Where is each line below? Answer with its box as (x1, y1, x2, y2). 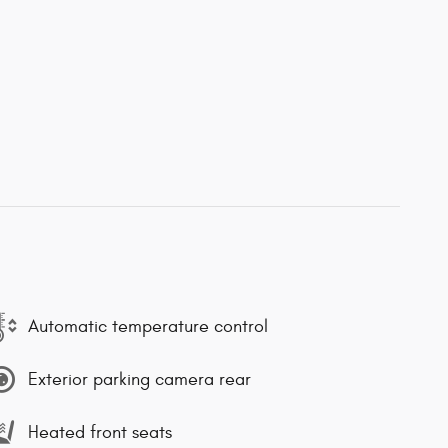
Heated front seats (28, 421, 172, 443)
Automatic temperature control (28, 315, 268, 337)
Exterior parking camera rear (28, 368, 251, 390)
